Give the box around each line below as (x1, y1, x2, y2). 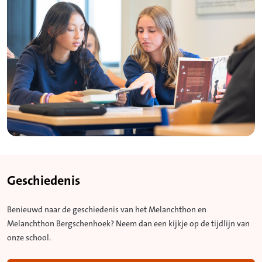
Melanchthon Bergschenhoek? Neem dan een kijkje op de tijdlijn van (7, 219, 250, 229)
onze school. (7, 233, 51, 243)
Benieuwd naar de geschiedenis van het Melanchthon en (7, 205, 206, 215)
